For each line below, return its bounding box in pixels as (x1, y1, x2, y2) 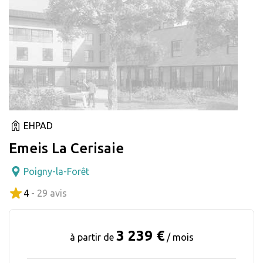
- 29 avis (31, 187, 67, 198)
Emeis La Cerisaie (9, 140, 124, 156)
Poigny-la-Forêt (23, 166, 89, 177)
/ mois (166, 231, 194, 242)
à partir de (69, 231, 116, 242)
